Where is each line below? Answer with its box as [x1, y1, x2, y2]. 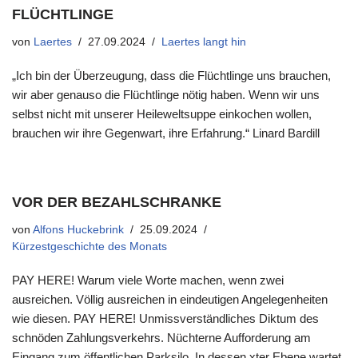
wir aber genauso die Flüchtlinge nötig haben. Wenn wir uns [12, 88, 320, 101]
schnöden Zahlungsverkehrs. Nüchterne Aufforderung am [12, 331, 311, 344]
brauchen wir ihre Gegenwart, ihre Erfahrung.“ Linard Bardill [12, 126, 320, 140]
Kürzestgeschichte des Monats [12, 241, 167, 253]
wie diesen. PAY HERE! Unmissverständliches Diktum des [12, 312, 319, 325]
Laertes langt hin [161, 36, 246, 48]
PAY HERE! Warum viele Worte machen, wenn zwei [12, 273, 284, 287]
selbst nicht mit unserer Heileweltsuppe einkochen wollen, [12, 107, 312, 121]
